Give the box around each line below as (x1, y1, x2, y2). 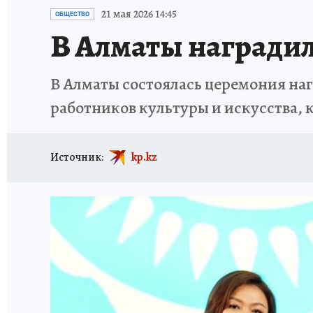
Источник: (50, 149, 103, 165)
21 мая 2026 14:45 (101, 6, 177, 22)
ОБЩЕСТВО (55, 10, 89, 17)
